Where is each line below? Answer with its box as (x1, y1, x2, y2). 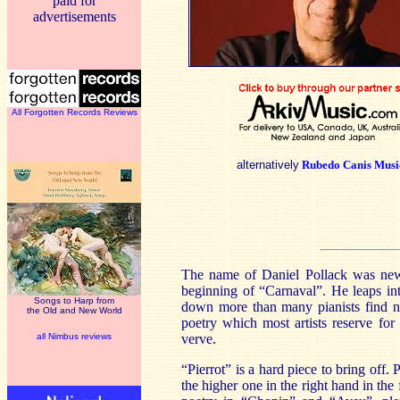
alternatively (236, 158, 299, 171)
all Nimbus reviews (37, 331, 112, 341)
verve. (181, 331, 216, 346)
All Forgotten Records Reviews (11, 107, 137, 117)
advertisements (32, 9, 116, 24)
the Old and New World (26, 305, 122, 315)
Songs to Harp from (34, 296, 114, 305)
